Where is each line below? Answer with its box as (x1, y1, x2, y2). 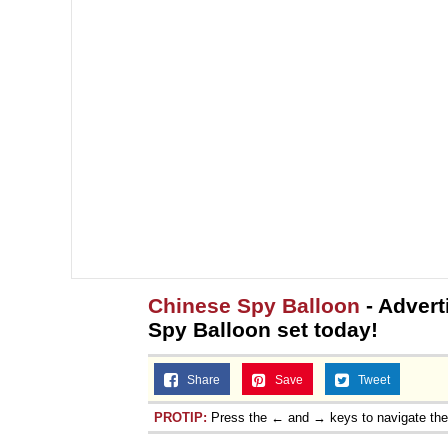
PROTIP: (154, 409, 207, 425)
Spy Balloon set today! (148, 317, 378, 341)
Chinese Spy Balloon (148, 293, 360, 317)
